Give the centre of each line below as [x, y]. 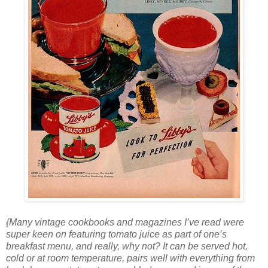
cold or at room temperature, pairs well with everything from [130, 258]
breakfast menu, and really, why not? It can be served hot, [127, 246]
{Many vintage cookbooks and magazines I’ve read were [125, 222]
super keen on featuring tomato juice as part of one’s [116, 234]
